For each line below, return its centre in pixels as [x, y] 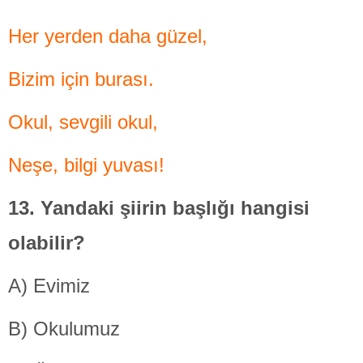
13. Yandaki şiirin [90, 208]
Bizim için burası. [81, 79]
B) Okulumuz [64, 329]
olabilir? [47, 243]
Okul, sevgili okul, [83, 122]
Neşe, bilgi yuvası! [86, 165]
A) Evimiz [49, 286]
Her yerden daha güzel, [108, 36]
